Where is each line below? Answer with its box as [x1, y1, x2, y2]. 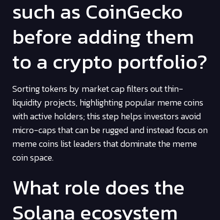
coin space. [12, 151, 54, 165]
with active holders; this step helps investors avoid [12, 110, 201, 123]
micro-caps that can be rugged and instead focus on [12, 123, 208, 137]
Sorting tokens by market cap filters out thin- [12, 82, 183, 96]
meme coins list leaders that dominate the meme [12, 137, 197, 151]
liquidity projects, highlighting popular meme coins [12, 96, 203, 110]
